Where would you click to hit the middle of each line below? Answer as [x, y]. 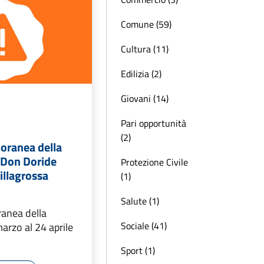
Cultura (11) [145, 49]
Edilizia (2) [141, 74]
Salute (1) [140, 201]
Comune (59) [146, 24]
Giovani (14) [145, 98]
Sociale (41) [144, 226]
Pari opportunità [154, 123]
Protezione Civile [154, 162]
